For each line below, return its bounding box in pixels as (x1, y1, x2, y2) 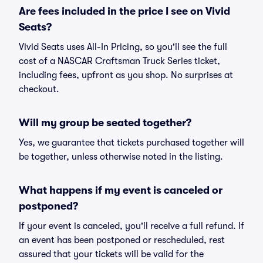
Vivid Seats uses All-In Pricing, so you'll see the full (19, 42, 227, 52)
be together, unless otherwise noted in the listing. (19, 151, 223, 162)
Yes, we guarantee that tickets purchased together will (19, 137, 244, 148)
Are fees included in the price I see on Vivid (19, 5, 230, 17)
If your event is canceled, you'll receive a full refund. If (19, 221, 244, 231)
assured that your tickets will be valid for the (19, 249, 204, 259)
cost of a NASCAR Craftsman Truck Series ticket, (19, 56, 220, 66)
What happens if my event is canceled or (19, 184, 222, 196)
